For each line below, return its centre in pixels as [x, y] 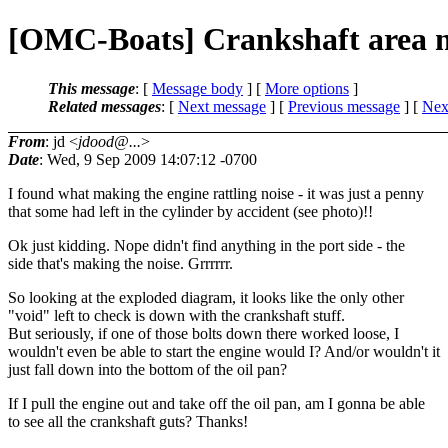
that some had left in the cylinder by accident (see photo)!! [190, 211]
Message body [197, 88]
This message [91, 88]
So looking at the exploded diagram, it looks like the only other [206, 297]
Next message [222, 106]
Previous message [344, 106]
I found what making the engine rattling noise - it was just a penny [216, 193]
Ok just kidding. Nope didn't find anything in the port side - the [206, 245]
